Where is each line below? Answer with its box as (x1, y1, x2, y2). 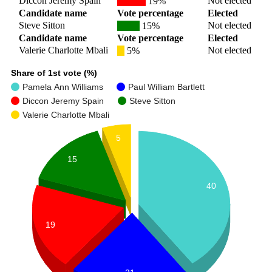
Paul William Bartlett (127, 82, 205, 92)
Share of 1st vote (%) (10, 68, 97, 78)
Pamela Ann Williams (22, 82, 103, 92)
